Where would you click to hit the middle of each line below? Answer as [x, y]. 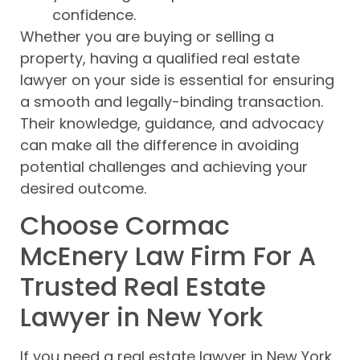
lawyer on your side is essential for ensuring [177, 80]
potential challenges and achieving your [164, 166]
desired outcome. [83, 188]
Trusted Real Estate [143, 287]
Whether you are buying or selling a [147, 36]
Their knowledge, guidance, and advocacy [172, 123]
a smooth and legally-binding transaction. [172, 101]
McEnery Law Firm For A [168, 256]
